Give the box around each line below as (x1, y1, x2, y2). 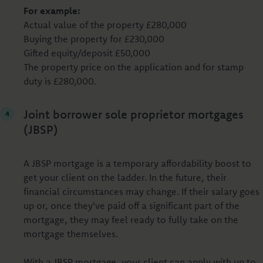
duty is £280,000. (23, 75, 98, 87)
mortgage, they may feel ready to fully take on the (23, 214, 238, 225)
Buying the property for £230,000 (23, 33, 174, 45)
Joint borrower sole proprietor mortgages (23, 107, 244, 122)
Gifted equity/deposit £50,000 (23, 47, 155, 59)
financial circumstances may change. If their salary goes (23, 186, 259, 197)
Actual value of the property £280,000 (23, 19, 191, 31)
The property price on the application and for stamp (23, 61, 244, 73)
